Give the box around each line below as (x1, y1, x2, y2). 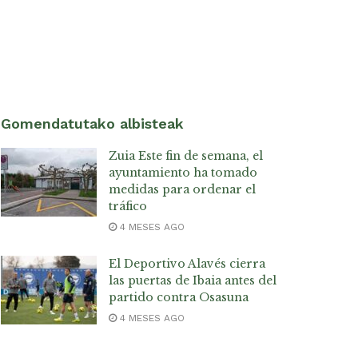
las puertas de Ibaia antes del (109, 273, 276, 288)
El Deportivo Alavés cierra (109, 257, 265, 272)
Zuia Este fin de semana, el (109, 149, 263, 164)
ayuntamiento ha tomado (109, 165, 257, 181)
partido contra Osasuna (109, 290, 249, 305)
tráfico (109, 199, 147, 214)
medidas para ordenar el (109, 182, 256, 197)
